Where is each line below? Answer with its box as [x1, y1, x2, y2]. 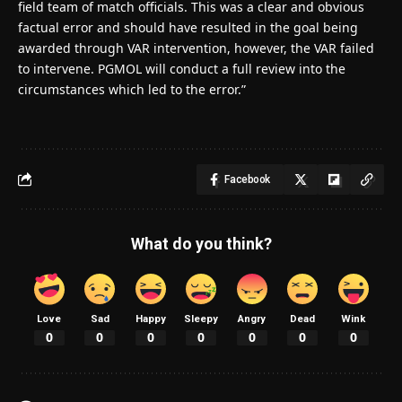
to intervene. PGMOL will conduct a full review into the [18, 59, 345, 77]
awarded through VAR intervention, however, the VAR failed [18, 39, 374, 57]
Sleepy [184, 312, 218, 325]
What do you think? [130, 233, 272, 253]
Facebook [224, 172, 270, 186]
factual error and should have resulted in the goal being [18, 18, 358, 36]
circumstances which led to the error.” [18, 80, 246, 98]
